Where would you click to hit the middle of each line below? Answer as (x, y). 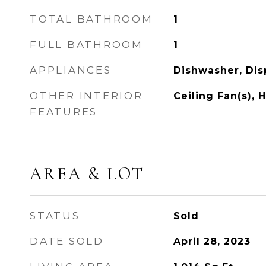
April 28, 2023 (212, 241)
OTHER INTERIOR (86, 96)
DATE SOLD (67, 241)
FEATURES (64, 112)
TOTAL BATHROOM (91, 19)
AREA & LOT (87, 174)
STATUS (55, 216)
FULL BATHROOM (86, 45)
